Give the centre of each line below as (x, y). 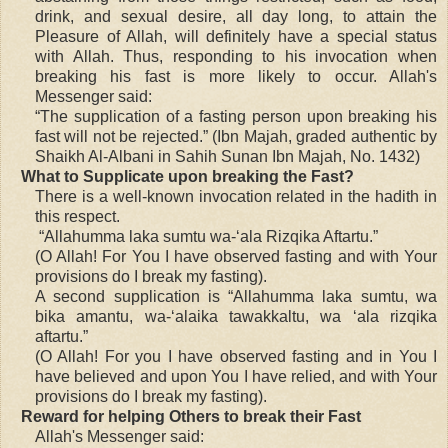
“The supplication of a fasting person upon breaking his (236, 116)
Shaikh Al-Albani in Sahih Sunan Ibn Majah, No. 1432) (227, 156)
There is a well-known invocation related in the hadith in (236, 196)
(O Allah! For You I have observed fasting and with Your (236, 256)
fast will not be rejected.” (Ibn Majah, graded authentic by (236, 136)
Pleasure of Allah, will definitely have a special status (236, 36)
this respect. (77, 216)
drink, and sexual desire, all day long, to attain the (236, 16)
